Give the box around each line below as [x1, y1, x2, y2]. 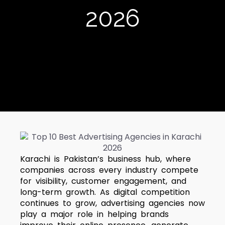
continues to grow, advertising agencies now [20, 197, 205, 209]
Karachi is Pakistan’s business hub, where [20, 153, 191, 165]
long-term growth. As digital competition [20, 186, 190, 198]
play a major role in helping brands [20, 208, 169, 220]
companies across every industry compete [20, 164, 198, 176]
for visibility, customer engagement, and [20, 175, 186, 187]
